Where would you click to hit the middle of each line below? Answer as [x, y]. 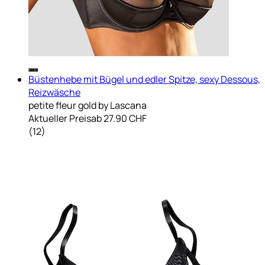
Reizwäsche [54, 92]
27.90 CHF [125, 118]
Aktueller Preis [60, 118]
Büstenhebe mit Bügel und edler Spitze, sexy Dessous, [144, 79]
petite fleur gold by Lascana [88, 105]
